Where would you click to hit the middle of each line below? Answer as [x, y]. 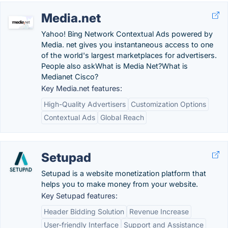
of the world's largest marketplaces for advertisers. [129, 55]
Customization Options [168, 104]
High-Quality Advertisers [85, 104]
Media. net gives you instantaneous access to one [127, 45]
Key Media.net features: [82, 88]
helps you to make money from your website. [120, 184]
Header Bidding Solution [84, 211]
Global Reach [122, 117]
